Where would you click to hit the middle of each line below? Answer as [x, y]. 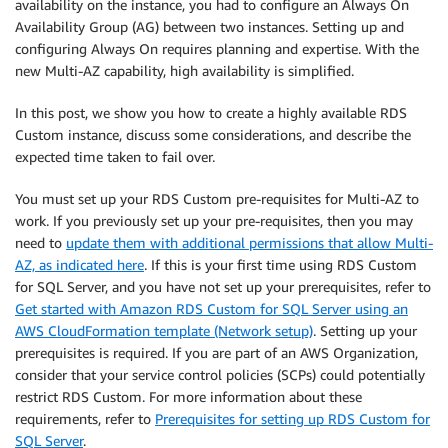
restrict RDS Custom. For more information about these [188, 396]
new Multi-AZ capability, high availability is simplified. [184, 70]
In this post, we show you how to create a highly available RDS [211, 112]
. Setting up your [365, 330]
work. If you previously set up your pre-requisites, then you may [214, 220]
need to [40, 242]
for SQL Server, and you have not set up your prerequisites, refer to [223, 286]
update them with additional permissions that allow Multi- [249, 242]
